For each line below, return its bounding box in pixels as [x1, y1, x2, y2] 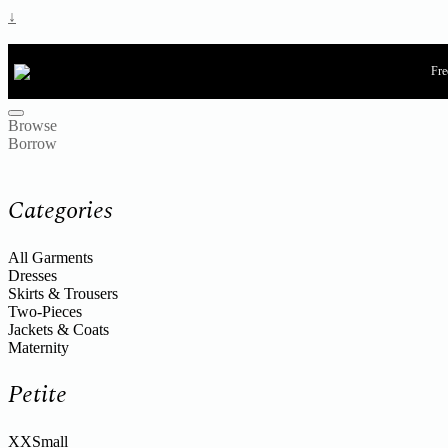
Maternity [8, 338, 69, 356]
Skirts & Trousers [8, 284, 118, 302]
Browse [8, 117, 57, 134]
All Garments [8, 248, 93, 266]
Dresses [8, 266, 57, 284]
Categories [8, 192, 112, 229]
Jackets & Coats [8, 320, 109, 338]
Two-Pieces [8, 302, 82, 320]
